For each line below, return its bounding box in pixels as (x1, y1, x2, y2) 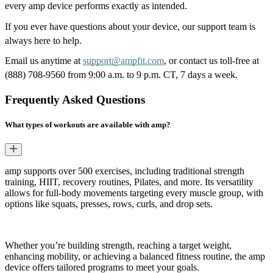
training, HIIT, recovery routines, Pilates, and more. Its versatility (5, 177, 253, 188)
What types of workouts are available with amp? (5, 120, 171, 130)
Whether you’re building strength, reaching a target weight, (5, 240, 232, 251)
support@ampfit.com (83, 55, 164, 66)
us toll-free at (209, 55, 259, 66)
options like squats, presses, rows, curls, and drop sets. (5, 199, 213, 210)
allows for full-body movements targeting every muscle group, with (5, 188, 263, 199)
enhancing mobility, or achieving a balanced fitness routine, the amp (5, 251, 265, 262)
